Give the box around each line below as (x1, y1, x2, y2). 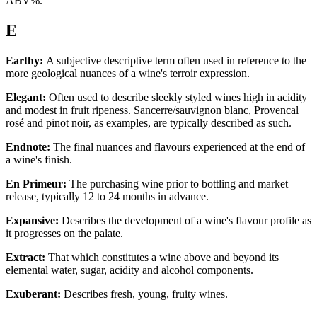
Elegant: (6, 91, 46, 103)
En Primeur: (6, 177, 67, 190)
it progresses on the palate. (6, 226, 126, 239)
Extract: (6, 250, 45, 263)
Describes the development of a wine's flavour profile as (59, 214, 311, 226)
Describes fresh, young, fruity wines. (61, 287, 231, 300)
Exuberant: (6, 287, 61, 300)
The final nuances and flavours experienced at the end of (50, 140, 305, 153)
